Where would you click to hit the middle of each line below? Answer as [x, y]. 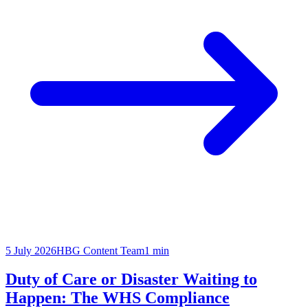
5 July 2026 [31, 250]
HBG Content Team [100, 250]
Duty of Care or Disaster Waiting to [131, 279]
